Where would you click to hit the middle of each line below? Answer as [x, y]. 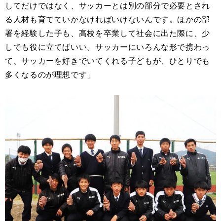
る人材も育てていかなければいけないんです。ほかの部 [108, 19]
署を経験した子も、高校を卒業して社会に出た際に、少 [108, 33]
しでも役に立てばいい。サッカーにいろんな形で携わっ [108, 47]
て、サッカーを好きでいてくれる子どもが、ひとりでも [108, 61]
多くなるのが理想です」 [50, 74]
